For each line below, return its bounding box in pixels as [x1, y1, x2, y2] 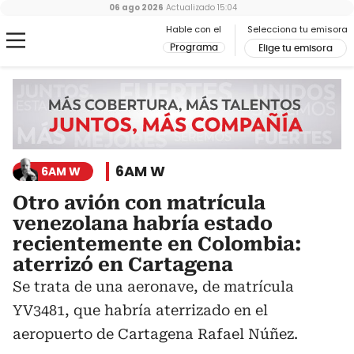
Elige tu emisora [258, 43, 333, 53]
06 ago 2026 [109, 2, 164, 13]
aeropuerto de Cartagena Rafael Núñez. [13, 326, 298, 343]
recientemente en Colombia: [13, 233, 302, 256]
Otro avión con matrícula [13, 192, 265, 215]
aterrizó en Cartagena [13, 254, 233, 277]
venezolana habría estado [13, 213, 273, 235]
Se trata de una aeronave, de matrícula [13, 278, 294, 296]
